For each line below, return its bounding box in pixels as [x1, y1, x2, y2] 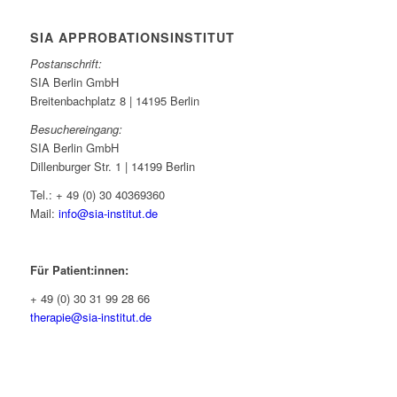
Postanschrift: [29, 55, 102, 73]
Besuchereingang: [29, 121, 122, 138]
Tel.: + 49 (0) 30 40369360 [29, 186, 165, 204]
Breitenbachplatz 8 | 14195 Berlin [29, 92, 199, 110]
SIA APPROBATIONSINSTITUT [29, 28, 235, 47]
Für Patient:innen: [29, 261, 128, 279]
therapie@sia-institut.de [29, 308, 152, 326]
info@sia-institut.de [58, 205, 158, 222]
